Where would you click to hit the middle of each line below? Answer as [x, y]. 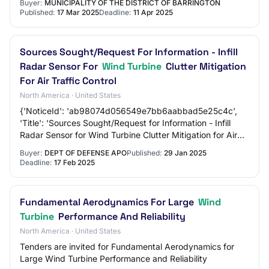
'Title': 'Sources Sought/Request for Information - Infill [125, 123]
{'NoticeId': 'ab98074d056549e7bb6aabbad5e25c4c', [128, 111]
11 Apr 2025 [153, 12]
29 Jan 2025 [185, 153]
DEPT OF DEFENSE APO [86, 153]
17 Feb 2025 [74, 162]
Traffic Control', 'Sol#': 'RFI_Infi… [83, 147]
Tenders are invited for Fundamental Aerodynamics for [127, 246]
